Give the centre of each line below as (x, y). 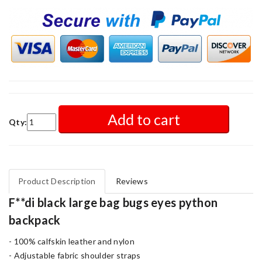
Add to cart (144, 119)
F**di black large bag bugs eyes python (113, 202)
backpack (35, 220)
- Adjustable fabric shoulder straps (75, 255)
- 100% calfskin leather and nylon (72, 241)
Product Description (57, 181)
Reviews (132, 181)
